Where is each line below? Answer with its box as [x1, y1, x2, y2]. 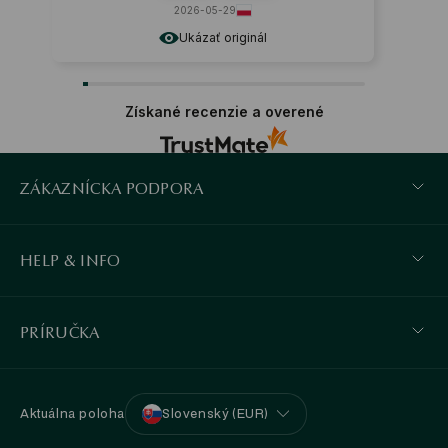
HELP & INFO [20, 250, 121, 270]
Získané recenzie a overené [124, 102, 324, 120]
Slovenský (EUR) [162, 404, 269, 422]
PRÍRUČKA [20, 322, 100, 342]
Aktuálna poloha [20, 404, 125, 422]
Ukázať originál [178, 29, 267, 45]
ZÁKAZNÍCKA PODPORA [20, 178, 204, 198]
